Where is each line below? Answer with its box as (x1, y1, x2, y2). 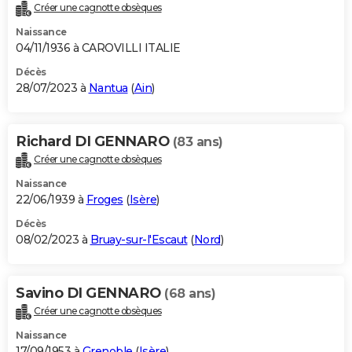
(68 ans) (164, 286, 215, 302)
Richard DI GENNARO (16, 133, 173, 151)
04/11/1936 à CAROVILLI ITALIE (16, 41, 181, 56)
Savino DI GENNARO (16, 284, 164, 302)
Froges (86, 192, 123, 207)
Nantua (88, 81, 128, 96)
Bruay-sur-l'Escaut (90, 233, 188, 247)
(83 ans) (172, 134, 223, 150)
